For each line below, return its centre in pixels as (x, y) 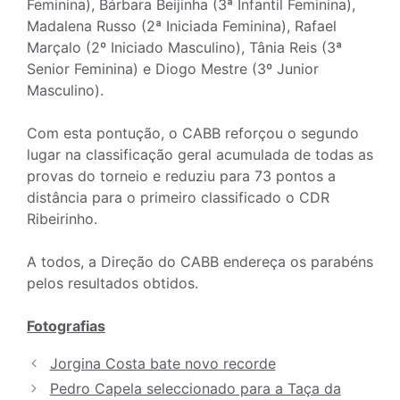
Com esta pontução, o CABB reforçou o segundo (193, 133)
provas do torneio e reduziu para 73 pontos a (181, 176)
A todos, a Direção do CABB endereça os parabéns (200, 262)
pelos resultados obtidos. (112, 283)
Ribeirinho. (62, 219)
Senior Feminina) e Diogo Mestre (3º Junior (173, 69)
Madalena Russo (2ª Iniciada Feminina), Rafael (182, 26)
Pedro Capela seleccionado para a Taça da (195, 389)
